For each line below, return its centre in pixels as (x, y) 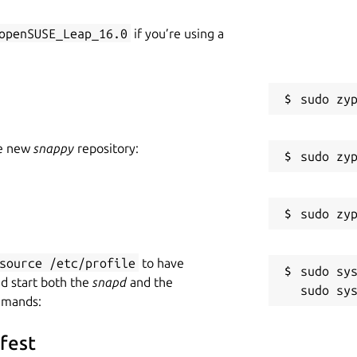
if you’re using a (177, 33)
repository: (106, 148)
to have (161, 263)
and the (150, 282)
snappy (54, 148)
